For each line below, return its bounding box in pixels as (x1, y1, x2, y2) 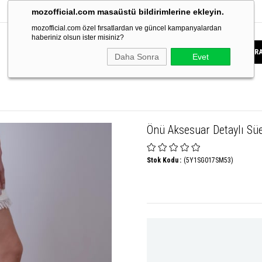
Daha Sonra (115, 52, 159, 61)
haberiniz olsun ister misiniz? (32, 33, 124, 42)
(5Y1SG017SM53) (184, 156, 233, 164)
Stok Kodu (147, 156, 178, 164)
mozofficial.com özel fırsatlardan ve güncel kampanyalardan (32, 24, 222, 32)
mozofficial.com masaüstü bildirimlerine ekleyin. (32, 7, 224, 16)
